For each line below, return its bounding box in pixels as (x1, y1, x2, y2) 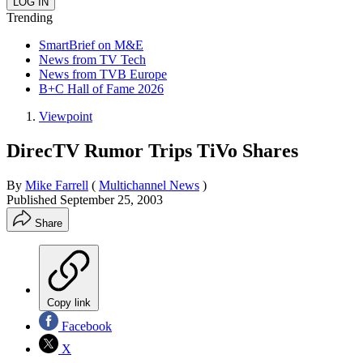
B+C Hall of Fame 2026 (39, 81, 164, 96)
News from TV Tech (39, 52, 146, 66)
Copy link (47, 296, 91, 309)
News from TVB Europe (39, 66, 167, 81)
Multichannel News (99, 177, 199, 192)
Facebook (58, 318, 112, 333)
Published (6, 192, 60, 207)
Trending (6, 10, 53, 24)
